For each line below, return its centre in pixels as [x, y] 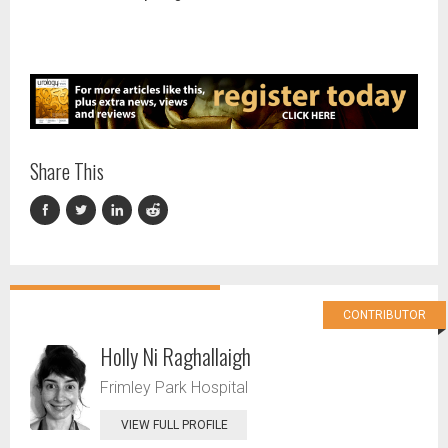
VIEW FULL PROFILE [174, 424]
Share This [67, 170]
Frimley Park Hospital [174, 387]
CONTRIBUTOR [384, 314]
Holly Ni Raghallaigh [175, 355]
